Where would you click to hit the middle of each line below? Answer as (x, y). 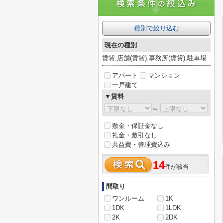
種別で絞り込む (156, 28)
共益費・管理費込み (141, 145)
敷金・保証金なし (138, 126)
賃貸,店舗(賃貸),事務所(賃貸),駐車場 (154, 58)
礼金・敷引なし (135, 135)
